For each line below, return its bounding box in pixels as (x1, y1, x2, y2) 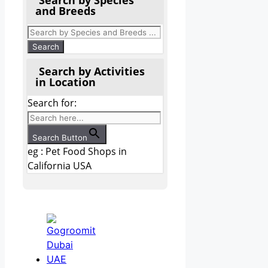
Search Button (32, 132, 87, 142)
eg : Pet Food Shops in (28, 144, 127, 158)
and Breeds (35, 3, 96, 18)
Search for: (28, 96, 77, 109)
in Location (35, 74, 96, 89)
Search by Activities (39, 63, 145, 78)
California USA (28, 159, 92, 172)
